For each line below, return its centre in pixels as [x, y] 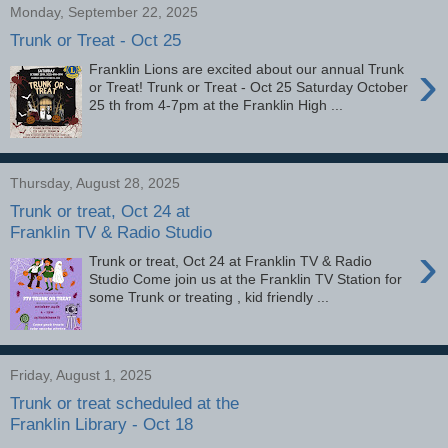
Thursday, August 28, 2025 [95, 182]
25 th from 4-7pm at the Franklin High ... [216, 104]
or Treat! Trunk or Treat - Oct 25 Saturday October [249, 86]
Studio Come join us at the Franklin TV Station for [246, 278]
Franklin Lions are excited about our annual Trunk [247, 68]
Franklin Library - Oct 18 [101, 424]
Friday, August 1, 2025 [81, 374]
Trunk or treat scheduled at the [124, 403]
